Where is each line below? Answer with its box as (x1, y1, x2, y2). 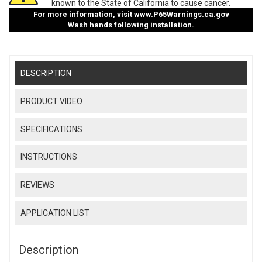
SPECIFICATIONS (20, 124, 83, 134)
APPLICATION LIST (20, 208, 90, 218)
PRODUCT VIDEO (20, 96, 83, 106)
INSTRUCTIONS (20, 152, 78, 162)
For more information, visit (33, 10, 134, 19)
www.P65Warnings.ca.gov (133, 10, 229, 19)
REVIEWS (20, 180, 55, 190)
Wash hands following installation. (68, 20, 194, 30)
